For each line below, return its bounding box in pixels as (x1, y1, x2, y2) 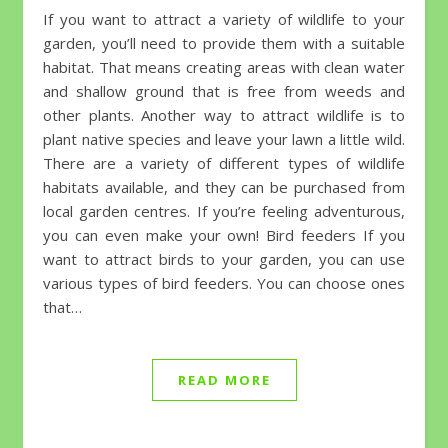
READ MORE (177, 371, 271, 390)
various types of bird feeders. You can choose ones (43, 273, 405, 294)
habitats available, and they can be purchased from (43, 177, 405, 198)
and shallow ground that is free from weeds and (43, 81, 405, 102)
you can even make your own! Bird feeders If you (43, 225, 405, 246)
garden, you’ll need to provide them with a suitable (43, 33, 405, 54)
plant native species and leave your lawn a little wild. (43, 129, 405, 150)
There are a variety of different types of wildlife (43, 153, 405, 174)
